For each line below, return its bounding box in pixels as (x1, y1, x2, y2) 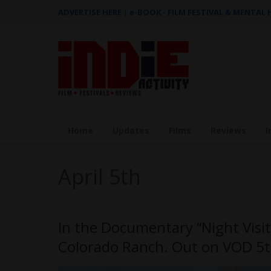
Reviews (211, 125, 246, 136)
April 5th (58, 163, 141, 191)
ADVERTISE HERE (58, 7, 122, 18)
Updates (113, 125, 149, 136)
